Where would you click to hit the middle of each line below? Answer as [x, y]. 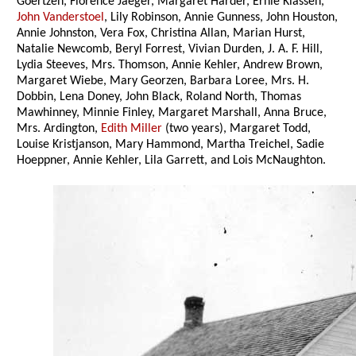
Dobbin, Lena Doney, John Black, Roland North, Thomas [159, 97]
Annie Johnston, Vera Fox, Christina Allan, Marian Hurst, [161, 34]
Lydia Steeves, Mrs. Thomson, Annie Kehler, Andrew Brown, [170, 66]
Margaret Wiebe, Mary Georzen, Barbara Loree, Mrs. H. [163, 81]
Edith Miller [132, 129]
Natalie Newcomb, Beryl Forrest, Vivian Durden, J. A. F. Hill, [170, 50]
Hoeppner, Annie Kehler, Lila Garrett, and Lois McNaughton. [172, 161]
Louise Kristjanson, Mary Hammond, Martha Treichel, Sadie [171, 145]
